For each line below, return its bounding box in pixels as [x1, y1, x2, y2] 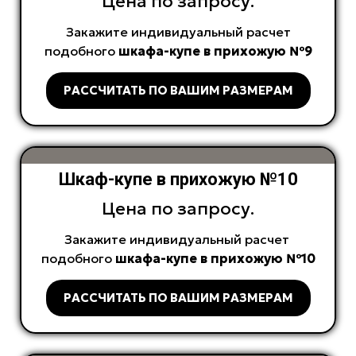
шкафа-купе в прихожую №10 [114, 250, 315, 267]
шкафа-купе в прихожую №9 [118, 43, 312, 60]
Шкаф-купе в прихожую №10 [58, 169, 298, 190]
